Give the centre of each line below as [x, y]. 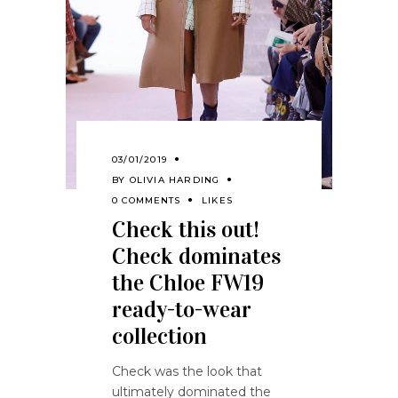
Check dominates [196, 257]
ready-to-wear [182, 310]
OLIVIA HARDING [175, 180]
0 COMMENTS [146, 201]
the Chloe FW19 [188, 283]
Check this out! [186, 230]
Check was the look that [187, 372]
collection [159, 337]
